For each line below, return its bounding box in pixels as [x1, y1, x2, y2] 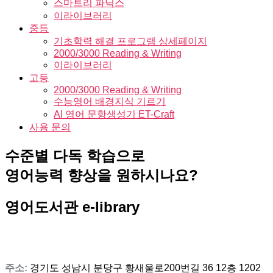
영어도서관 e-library [5, 198, 140, 215]
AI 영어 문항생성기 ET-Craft [54, 109, 174, 119]
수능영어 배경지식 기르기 [54, 96, 166, 107]
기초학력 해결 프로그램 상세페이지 [54, 36, 207, 46]
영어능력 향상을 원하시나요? [5, 166, 198, 183]
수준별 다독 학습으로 [5, 147, 145, 164]
